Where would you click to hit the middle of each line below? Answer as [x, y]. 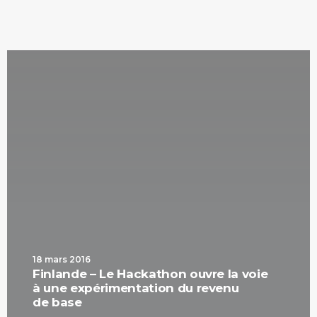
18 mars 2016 [62, 259]
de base [57, 302]
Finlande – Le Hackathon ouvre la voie [150, 274]
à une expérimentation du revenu [136, 288]
